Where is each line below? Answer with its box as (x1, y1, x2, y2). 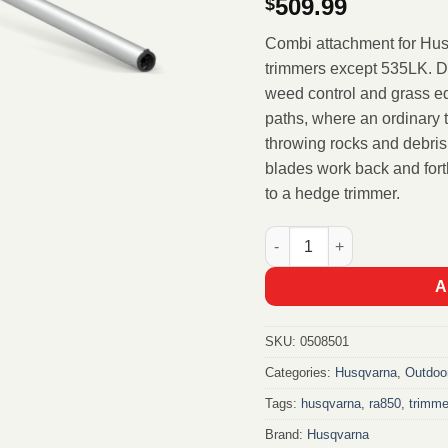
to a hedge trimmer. (264, 184, 400, 202)
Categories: (264, 365, 335, 381)
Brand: (264, 427, 307, 443)
